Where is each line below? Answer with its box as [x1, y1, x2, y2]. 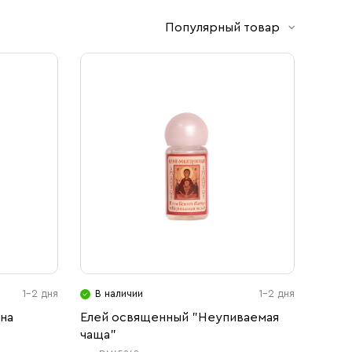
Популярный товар [165, 20, 280, 34]
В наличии [94, 288, 143, 299]
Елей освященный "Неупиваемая [79, 311, 279, 324]
